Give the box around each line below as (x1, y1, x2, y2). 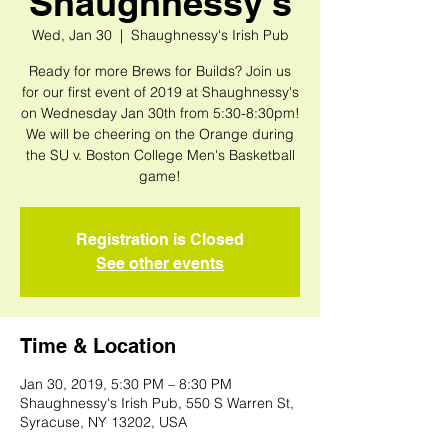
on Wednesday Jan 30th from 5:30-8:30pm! (20, 104, 300, 123)
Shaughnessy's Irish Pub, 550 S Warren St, (20, 394, 294, 413)
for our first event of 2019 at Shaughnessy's (21, 83, 299, 102)
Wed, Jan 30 (31, 26, 112, 45)
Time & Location (20, 334, 176, 359)
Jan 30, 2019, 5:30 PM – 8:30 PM (20, 375, 232, 394)
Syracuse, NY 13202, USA (20, 413, 187, 432)
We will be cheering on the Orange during (26, 125, 294, 144)
